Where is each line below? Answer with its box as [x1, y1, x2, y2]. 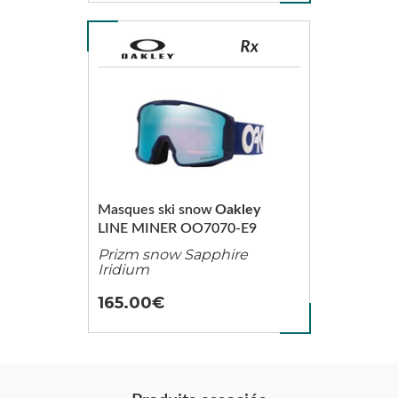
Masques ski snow [97, 203, 212, 217]
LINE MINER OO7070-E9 [97, 221, 257, 235]
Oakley [214, 203, 260, 217]
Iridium [97, 261, 149, 278]
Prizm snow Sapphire [97, 246, 248, 263]
